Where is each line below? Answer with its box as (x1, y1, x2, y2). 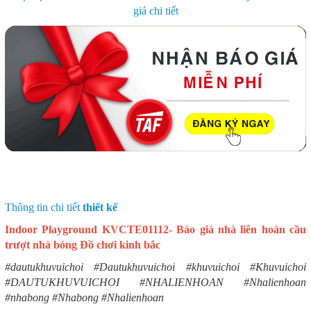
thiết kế (83, 201, 117, 213)
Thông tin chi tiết (5, 201, 83, 213)
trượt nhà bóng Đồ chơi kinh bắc (5, 238, 160, 251)
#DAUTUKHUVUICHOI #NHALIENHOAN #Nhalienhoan (5, 276, 306, 288)
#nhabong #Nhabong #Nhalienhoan (5, 291, 164, 303)
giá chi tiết (133, 4, 178, 17)
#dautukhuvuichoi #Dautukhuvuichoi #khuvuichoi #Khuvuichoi (5, 260, 306, 273)
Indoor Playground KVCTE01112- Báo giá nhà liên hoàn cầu (5, 223, 306, 235)
